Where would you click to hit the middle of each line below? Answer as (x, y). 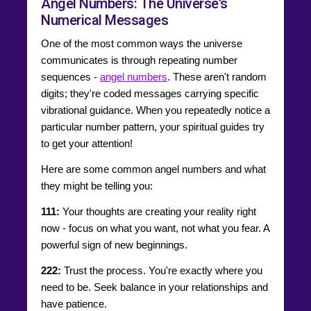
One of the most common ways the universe (142, 43)
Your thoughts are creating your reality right (158, 211)
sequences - (70, 76)
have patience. (74, 303)
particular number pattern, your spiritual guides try (153, 126)
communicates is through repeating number (139, 60)
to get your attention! (87, 143)
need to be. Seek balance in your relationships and (154, 287)
